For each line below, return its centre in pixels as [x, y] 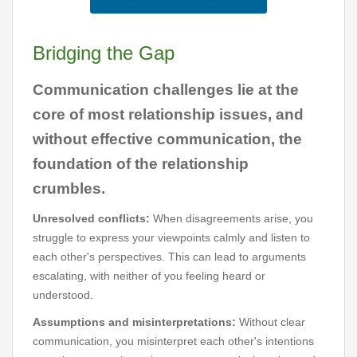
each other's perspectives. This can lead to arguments [169, 257]
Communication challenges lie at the [166, 90]
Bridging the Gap [104, 53]
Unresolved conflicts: [91, 218]
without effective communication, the [167, 139]
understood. [63, 295]
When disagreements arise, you [231, 218]
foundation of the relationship [141, 164]
